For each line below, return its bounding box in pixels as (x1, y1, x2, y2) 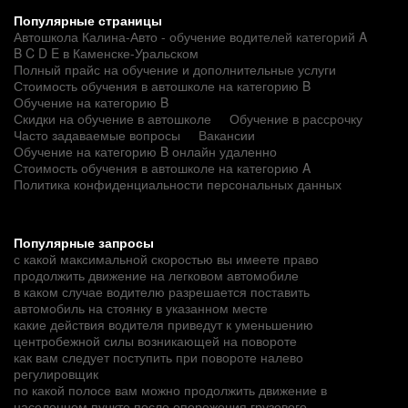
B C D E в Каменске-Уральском (14, 43, 199, 62)
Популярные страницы (14, 10, 162, 29)
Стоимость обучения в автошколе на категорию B (14, 76, 311, 95)
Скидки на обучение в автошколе (14, 108, 211, 127)
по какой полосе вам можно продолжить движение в (14, 380, 327, 399)
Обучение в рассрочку (229, 108, 362, 127)
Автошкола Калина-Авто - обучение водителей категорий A (14, 26, 367, 46)
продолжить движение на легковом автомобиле (14, 265, 299, 284)
